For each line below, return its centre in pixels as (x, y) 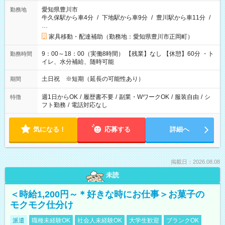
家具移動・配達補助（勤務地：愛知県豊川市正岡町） (121, 37)
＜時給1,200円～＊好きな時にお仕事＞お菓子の (107, 194)
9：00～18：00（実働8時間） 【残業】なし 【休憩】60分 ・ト (84, 54)
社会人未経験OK (100, 220)
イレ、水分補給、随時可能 (78, 62)
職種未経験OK (51, 220)
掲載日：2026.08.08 (195, 162)
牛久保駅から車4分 (68, 18)
